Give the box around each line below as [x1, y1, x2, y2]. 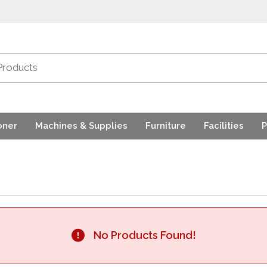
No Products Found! [93, 228, 196, 241]
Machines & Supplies [35, 120, 128, 132]
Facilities [204, 120, 244, 132]
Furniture [145, 120, 186, 132]
